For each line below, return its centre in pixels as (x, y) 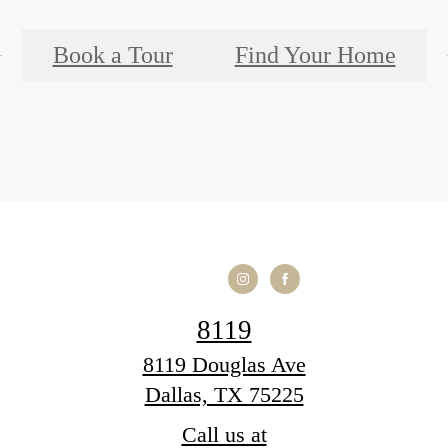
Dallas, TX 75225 (224, 394)
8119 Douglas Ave (224, 364)
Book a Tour (112, 54)
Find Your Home (315, 54)
